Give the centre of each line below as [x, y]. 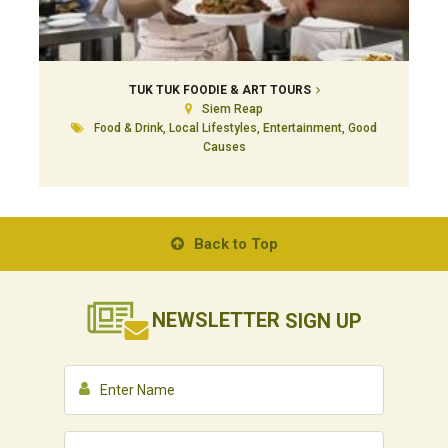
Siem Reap [232, 109]
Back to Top [235, 244]
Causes [224, 147]
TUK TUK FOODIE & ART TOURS [219, 90]
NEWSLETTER [218, 320]
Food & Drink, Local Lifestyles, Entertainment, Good [235, 128]
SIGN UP [323, 320]
